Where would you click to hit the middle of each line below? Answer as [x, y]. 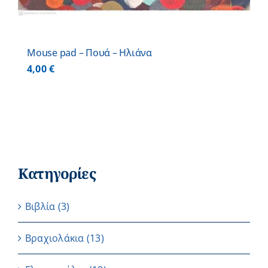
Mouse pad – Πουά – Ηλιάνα [89, 53]
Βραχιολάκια [55, 238]
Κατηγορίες [57, 173]
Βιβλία [40, 207]
